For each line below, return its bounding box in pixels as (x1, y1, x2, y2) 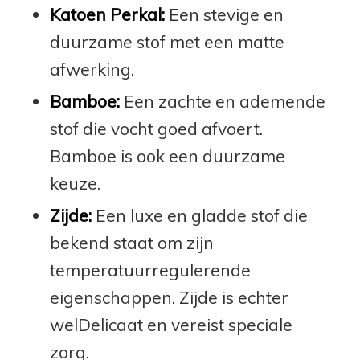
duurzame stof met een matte (49, 31, 284, 52)
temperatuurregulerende (49, 259, 251, 280)
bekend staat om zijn (49, 231, 214, 253)
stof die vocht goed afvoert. (49, 117, 263, 139)
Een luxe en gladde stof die (91, 204, 308, 226)
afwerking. (49, 58, 134, 80)
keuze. (49, 172, 100, 194)
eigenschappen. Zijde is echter (49, 286, 288, 308)
